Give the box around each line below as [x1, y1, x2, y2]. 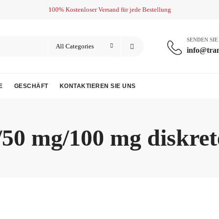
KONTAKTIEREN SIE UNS [59, 83, 136, 89]
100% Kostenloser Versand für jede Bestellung [48, 6, 171, 13]
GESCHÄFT [14, 83, 48, 89]
